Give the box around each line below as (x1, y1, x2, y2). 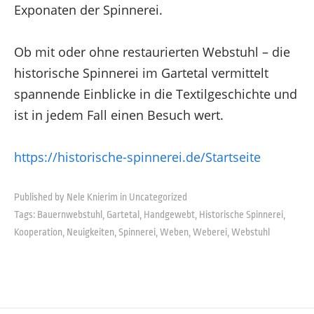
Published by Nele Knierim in (13, 191, 127, 203)
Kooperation (13, 226, 62, 238)
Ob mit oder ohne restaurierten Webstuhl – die (13, 43, 290, 60)
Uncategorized (128, 191, 187, 203)
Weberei (192, 226, 227, 238)
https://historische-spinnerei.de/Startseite (13, 148, 261, 165)
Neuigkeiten (66, 226, 114, 238)
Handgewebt (143, 208, 195, 220)
